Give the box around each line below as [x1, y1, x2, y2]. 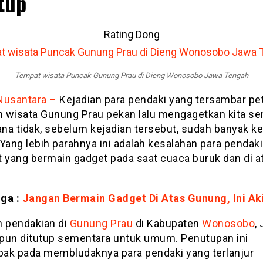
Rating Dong [103, 28, 160, 41]
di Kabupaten [133, 217, 202, 230]
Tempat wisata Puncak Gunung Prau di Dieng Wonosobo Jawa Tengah [15, 71, 248, 80]
